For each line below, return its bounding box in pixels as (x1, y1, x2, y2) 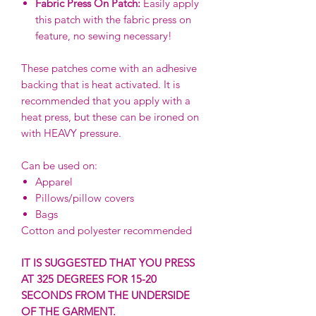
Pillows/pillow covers (35, 190, 134, 205)
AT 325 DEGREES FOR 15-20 (21, 272, 157, 286)
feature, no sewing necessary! (35, 28, 172, 42)
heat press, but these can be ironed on (21, 109, 199, 123)
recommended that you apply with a (21, 93, 190, 107)
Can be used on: (21, 158, 97, 172)
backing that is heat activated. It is (21, 77, 180, 91)
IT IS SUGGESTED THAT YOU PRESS (21, 255, 195, 269)
